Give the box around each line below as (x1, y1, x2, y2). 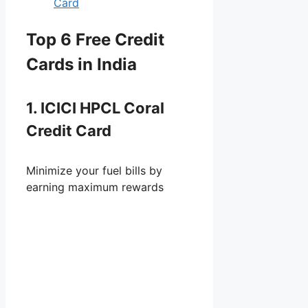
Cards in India (26, 54, 137, 74)
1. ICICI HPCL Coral (26, 99, 164, 118)
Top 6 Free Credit (26, 29, 164, 49)
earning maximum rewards (26, 180, 164, 195)
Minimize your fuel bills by (26, 164, 162, 178)
